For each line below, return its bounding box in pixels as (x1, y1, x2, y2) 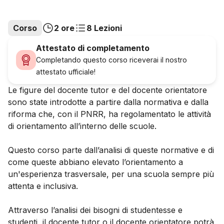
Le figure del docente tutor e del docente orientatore (8, 85, 207, 95)
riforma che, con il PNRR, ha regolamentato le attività (8, 109, 211, 119)
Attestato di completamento (36, 43, 149, 53)
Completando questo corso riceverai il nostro (36, 55, 187, 64)
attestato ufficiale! (36, 67, 95, 76)
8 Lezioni (86, 23, 122, 33)
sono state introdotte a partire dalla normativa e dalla (8, 97, 208, 107)
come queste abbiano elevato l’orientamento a (8, 157, 183, 167)
